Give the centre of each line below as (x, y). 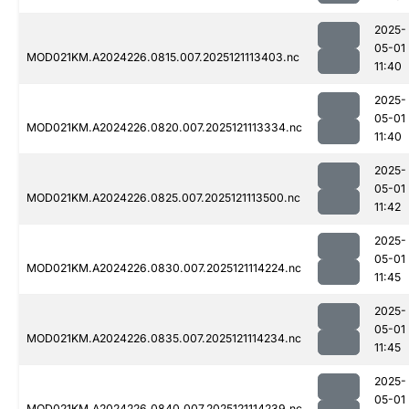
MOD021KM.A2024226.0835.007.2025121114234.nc (164, 339)
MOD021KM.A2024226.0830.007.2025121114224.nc (164, 268)
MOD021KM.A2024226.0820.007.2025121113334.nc (164, 128)
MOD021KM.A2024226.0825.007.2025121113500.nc (163, 198)
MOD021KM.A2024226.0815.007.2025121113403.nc (163, 58)
